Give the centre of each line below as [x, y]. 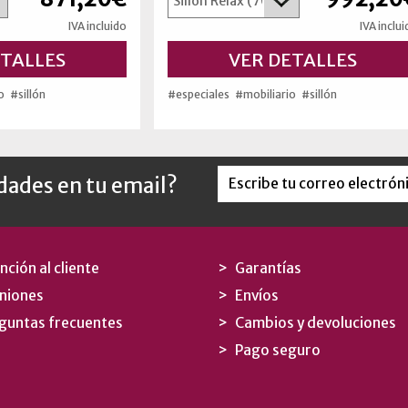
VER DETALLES [292, 59]
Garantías [268, 268]
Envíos [257, 295]
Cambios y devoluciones [316, 322]
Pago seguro [278, 350]
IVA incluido [97, 25]
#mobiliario [265, 94]
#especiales [198, 94]
